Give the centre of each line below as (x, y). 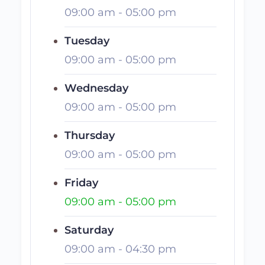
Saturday (89, 230)
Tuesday (87, 41)
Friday (81, 183)
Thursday (90, 135)
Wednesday (96, 88)
